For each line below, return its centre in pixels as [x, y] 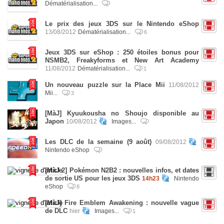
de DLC [56, 211]
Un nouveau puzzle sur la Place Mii [105, 85]
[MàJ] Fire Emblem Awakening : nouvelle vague [122, 203]
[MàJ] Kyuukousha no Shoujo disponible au [122, 113]
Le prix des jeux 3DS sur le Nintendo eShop [122, 24]
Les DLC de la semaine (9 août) [98, 142]
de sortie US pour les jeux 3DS [92, 178]
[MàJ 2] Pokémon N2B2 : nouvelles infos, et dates [122, 170]
